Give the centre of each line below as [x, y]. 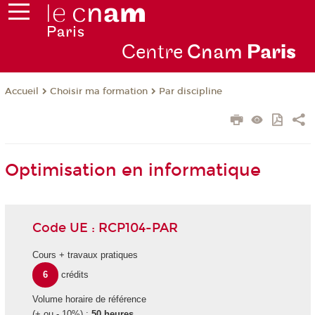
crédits [75, 275]
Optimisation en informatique [133, 171]
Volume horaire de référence [89, 300]
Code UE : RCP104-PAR [105, 227]
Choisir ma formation [98, 92]
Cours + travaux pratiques [85, 255]
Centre [154, 53]
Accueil [21, 92]
